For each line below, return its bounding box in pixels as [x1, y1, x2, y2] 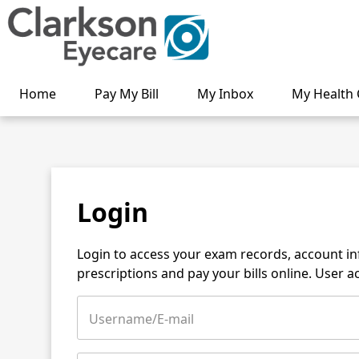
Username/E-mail [89, 309, 194, 328]
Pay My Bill [95, 84, 159, 103]
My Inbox [197, 84, 253, 103]
